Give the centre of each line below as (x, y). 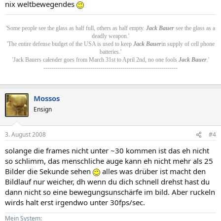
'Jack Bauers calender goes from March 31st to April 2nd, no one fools (95, 59)
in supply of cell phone (188, 44)
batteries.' (110, 52)
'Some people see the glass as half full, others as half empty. (76, 28)
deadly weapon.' (110, 36)
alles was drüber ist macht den (153, 171)
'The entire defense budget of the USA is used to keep (70, 44)
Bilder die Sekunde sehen (49, 171)
